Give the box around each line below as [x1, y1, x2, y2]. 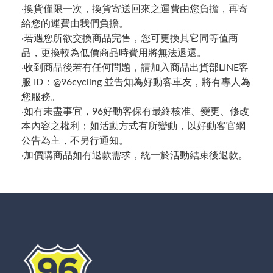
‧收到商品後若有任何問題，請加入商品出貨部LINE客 [21, 62, 249, 73]
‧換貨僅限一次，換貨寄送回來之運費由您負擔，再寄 [21, 4, 248, 14]
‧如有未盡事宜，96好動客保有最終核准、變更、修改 [21, 106, 249, 116]
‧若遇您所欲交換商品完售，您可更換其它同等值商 [21, 33, 238, 43]
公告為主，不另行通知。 [21, 135, 129, 146]
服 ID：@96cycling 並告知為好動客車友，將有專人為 [21, 77, 250, 87]
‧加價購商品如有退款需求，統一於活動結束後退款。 [21, 150, 248, 160]
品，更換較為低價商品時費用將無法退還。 [21, 48, 207, 58]
